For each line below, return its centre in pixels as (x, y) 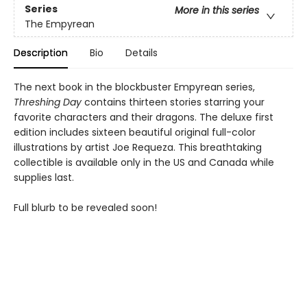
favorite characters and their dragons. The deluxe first (144, 118)
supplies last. (44, 178)
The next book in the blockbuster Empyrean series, (134, 87)
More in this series (217, 10)
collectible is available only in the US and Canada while (144, 163)
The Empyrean (60, 24)
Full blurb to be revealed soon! (85, 208)
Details (142, 53)
